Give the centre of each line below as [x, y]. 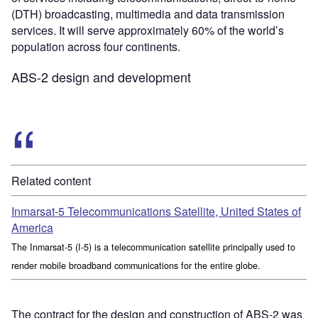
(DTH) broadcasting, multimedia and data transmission [148, 13]
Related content [51, 180]
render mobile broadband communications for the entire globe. [136, 265]
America [32, 227]
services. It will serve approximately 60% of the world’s [148, 30]
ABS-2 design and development [101, 76]
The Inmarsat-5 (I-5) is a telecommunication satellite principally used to [153, 247]
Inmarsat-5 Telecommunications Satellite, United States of [156, 211]
